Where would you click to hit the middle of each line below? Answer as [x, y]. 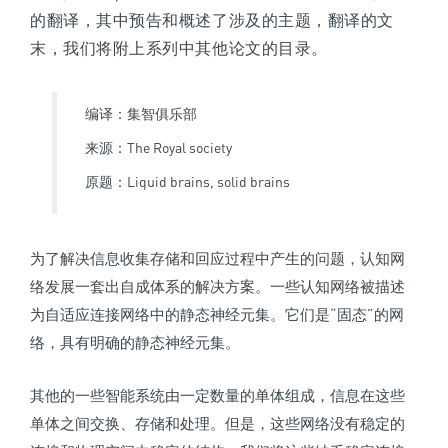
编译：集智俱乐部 [141, 114]
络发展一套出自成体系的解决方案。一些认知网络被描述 [217, 286]
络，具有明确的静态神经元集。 [135, 342]
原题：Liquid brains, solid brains [187, 182]
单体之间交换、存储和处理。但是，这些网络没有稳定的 [217, 423]
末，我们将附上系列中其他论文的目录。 [179, 48]
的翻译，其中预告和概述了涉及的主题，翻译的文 [212, 20]
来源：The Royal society [158, 148]
